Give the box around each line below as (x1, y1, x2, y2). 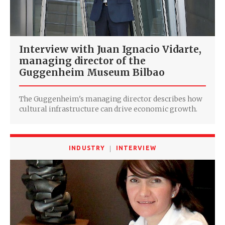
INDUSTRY (69, 145, 105, 152)
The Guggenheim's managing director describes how (19, 94, 202, 104)
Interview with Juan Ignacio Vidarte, (19, 43, 201, 56)
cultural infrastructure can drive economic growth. (19, 104, 197, 114)
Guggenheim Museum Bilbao (19, 66, 165, 79)
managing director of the (19, 55, 146, 67)
